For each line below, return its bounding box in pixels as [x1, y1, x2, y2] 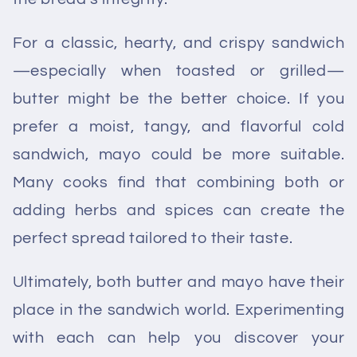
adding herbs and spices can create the [12, 202, 345, 218]
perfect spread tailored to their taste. [12, 230, 293, 246]
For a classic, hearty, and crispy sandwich [12, 35, 345, 51]
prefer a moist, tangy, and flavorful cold [12, 119, 345, 135]
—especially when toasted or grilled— [12, 63, 345, 79]
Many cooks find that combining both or [12, 175, 345, 190]
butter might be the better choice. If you [12, 91, 345, 107]
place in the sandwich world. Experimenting [12, 302, 345, 318]
